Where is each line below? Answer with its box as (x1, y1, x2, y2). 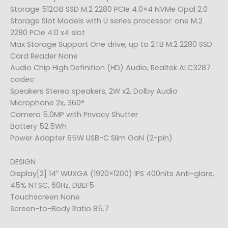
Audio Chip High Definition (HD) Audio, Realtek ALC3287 (10, 63, 211, 73)
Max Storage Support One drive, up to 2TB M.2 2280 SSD (10, 39, 212, 50)
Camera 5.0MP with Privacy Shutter (10, 109, 138, 120)
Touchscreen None (10, 191, 80, 202)
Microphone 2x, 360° (10, 98, 84, 108)
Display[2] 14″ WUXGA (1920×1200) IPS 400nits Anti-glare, (10, 168, 214, 179)
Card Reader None (10, 51, 78, 62)
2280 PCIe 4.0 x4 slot (10, 27, 85, 38)
